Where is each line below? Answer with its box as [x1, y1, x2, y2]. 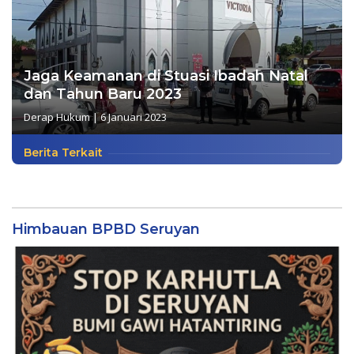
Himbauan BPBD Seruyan [12, 220, 200, 238]
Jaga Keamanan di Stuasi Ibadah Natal [24, 66, 308, 85]
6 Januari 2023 [100, 109, 167, 124]
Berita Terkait [24, 145, 103, 160]
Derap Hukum [24, 109, 90, 124]
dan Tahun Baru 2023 [24, 85, 182, 103]
